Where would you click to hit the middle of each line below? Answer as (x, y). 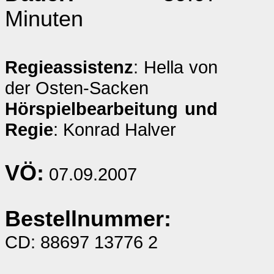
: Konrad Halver (115, 129)
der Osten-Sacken (77, 88)
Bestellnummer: (88, 219)
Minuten (44, 19)
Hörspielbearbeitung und (111, 109)
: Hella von (176, 67)
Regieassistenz (69, 67)
